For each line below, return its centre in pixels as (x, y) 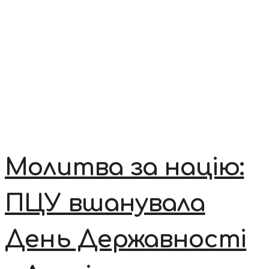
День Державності (126, 239)
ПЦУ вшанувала (105, 203)
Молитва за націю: (125, 167)
